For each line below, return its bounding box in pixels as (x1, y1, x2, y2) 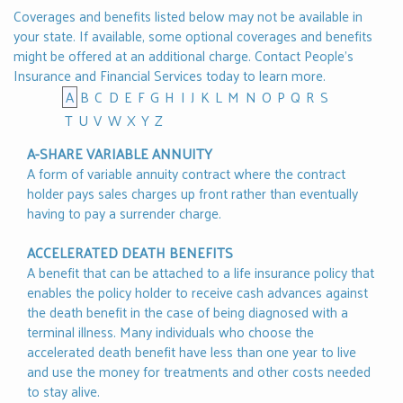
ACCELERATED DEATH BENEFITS (27, 240, 233, 265)
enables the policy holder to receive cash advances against (27, 280, 368, 305)
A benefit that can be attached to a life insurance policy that (27, 260, 374, 285)
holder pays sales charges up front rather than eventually (27, 181, 358, 206)
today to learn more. (202, 63, 326, 88)
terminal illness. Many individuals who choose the (27, 319, 314, 345)
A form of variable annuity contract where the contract (27, 161, 345, 186)
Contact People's (255, 43, 354, 68)
